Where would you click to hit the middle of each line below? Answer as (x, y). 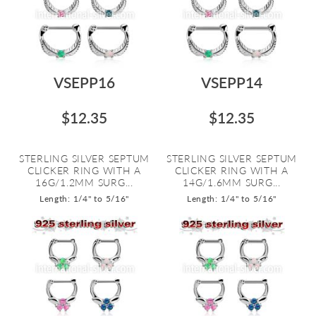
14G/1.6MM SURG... (232, 182)
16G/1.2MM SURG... (84, 182)
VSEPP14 (232, 82)
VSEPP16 (84, 82)
